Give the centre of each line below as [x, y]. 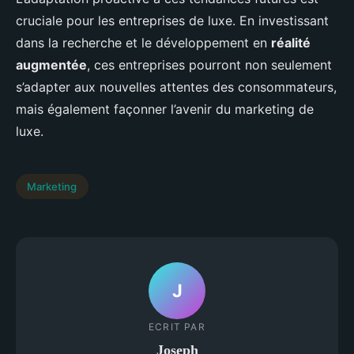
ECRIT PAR [177, 326]
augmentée [51, 65]
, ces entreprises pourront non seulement [209, 65]
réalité [291, 43]
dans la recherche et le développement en [143, 43]
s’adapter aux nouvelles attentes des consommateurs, [176, 87]
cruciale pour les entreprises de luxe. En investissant [172, 21]
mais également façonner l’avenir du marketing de [165, 109]
